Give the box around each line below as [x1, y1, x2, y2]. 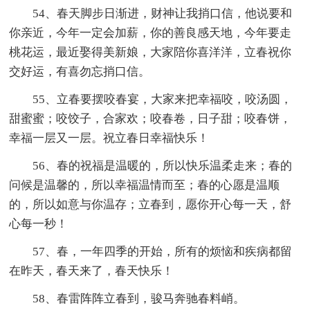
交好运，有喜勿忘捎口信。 [9, 64, 151, 78]
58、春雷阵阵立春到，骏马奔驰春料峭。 [9, 291, 246, 305]
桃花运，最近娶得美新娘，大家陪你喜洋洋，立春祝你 [9, 45, 292, 59]
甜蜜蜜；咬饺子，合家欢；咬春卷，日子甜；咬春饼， [9, 111, 292, 125]
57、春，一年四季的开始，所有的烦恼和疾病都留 [9, 244, 293, 258]
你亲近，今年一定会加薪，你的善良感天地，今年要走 [9, 26, 292, 39]
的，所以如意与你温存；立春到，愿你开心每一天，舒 [9, 197, 292, 211]
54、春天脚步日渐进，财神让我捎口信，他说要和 [9, 6, 293, 20]
